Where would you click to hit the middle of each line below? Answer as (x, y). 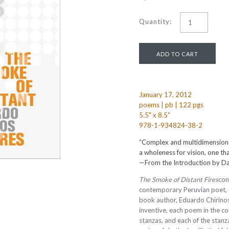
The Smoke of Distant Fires (179, 179)
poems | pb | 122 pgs (171, 105)
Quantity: (155, 21)
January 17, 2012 (165, 95)
